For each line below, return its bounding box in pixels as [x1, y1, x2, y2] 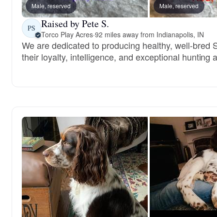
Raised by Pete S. [41, 16, 109, 30]
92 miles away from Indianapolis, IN [94, 29, 204, 39]
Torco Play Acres [41, 29, 93, 39]
